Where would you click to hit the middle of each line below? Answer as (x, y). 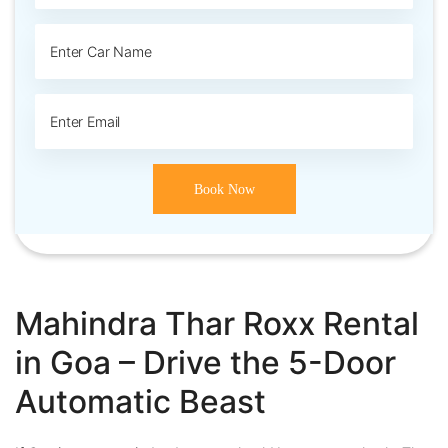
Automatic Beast (140, 402)
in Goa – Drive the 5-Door (205, 363)
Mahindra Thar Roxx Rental (217, 324)
